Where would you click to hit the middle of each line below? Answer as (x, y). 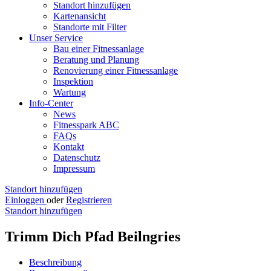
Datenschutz (77, 158)
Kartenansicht (80, 16)
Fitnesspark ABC (86, 125)
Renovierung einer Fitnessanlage (116, 70)
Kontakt (69, 147)
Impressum (74, 168)
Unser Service (56, 38)
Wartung (70, 92)
